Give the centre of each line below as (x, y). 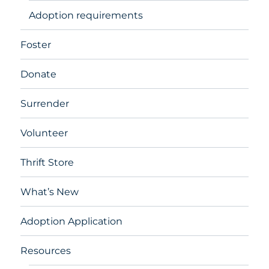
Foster (36, 44)
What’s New (50, 192)
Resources (46, 250)
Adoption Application (72, 221)
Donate (39, 74)
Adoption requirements (86, 15)
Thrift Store (47, 162)
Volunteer (44, 133)
